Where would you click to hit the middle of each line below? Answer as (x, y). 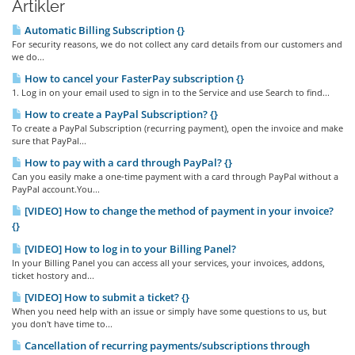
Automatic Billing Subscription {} (103, 30)
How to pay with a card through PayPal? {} (127, 162)
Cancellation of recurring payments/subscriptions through (166, 345)
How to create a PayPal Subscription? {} (120, 114)
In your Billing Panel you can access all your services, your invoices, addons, (168, 263)
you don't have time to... (62, 324)
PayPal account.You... (56, 189)
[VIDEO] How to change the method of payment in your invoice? (178, 211)
